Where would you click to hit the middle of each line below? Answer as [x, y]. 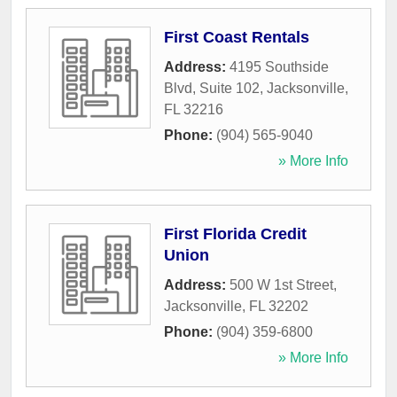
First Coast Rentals [237, 38]
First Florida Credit [235, 234]
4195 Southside [279, 67]
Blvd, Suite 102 [212, 89]
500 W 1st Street [281, 285]
